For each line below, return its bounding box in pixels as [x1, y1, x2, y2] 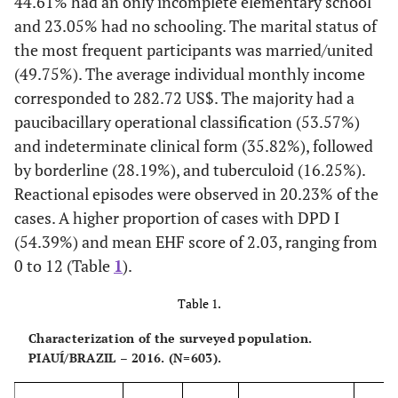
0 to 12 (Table [14, 254, 114, 276]
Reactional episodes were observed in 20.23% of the [14, 182, 378, 204]
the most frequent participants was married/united [14, 38, 373, 60]
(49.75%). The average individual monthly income [14, 62, 365, 84]
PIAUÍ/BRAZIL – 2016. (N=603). [28, 348, 222, 366]
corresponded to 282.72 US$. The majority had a [14, 86, 354, 108]
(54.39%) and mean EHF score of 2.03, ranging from [14, 230, 378, 252]
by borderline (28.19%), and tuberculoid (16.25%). [14, 158, 365, 180]
